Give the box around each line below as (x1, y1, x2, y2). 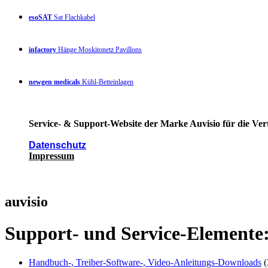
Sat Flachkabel (52, 13, 95, 22)
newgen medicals (29, 77, 80, 86)
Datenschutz (29, 139, 86, 150)
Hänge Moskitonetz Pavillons (56, 45, 142, 54)
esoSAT (29, 13, 52, 22)
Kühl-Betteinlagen (80, 77, 133, 86)
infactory (29, 45, 56, 54)
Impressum (29, 150, 74, 161)
